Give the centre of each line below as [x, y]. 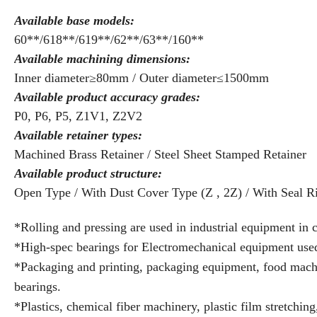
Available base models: [74, 20]
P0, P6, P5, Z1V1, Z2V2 [78, 116]
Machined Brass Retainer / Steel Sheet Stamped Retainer [160, 154]
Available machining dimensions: [102, 58]
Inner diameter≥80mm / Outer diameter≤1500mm [142, 77]
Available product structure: [88, 173]
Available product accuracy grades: [107, 97]
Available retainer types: [78, 135]
